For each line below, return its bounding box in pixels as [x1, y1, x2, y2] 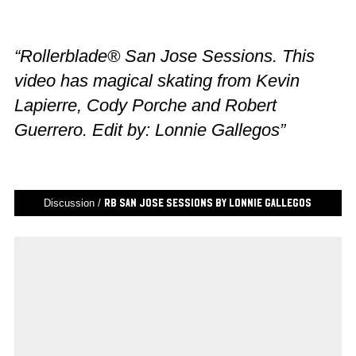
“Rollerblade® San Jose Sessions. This [14, 46, 315, 67]
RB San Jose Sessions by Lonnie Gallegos [104, 197, 312, 209]
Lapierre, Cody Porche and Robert [14, 95, 277, 116]
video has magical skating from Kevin [14, 71, 300, 91]
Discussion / [44, 196, 105, 209]
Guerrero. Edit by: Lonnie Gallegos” [14, 120, 285, 141]
